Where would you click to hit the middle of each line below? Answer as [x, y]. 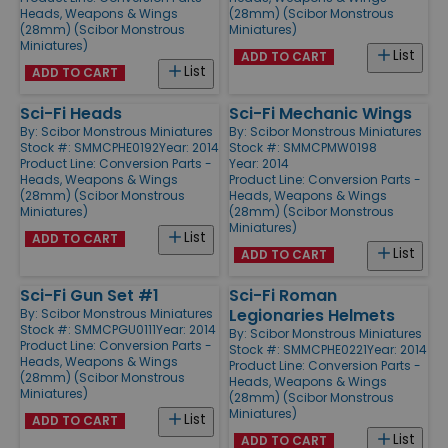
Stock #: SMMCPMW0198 [303, 147]
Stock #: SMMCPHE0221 [298, 349]
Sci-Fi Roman [283, 295]
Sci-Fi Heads [71, 113]
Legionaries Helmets [312, 315]
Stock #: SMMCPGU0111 [88, 329]
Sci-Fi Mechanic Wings [320, 113]
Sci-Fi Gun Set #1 [89, 295]
